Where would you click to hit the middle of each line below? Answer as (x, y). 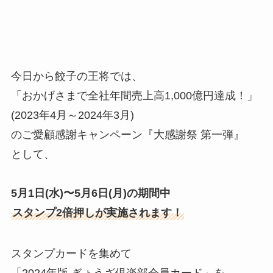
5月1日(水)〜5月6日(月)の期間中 (90, 193)
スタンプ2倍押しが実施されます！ (97, 212)
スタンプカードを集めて (71, 254)
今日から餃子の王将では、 (76, 76)
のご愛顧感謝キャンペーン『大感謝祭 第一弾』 (127, 134)
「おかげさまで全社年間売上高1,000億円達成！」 (134, 95)
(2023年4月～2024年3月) (72, 115)
